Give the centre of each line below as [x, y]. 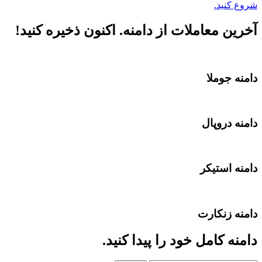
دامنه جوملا [232, 78]
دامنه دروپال [230, 123]
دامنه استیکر [229, 168]
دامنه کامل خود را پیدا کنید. [180, 240]
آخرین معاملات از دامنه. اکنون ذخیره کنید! [136, 30]
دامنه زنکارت [227, 213]
